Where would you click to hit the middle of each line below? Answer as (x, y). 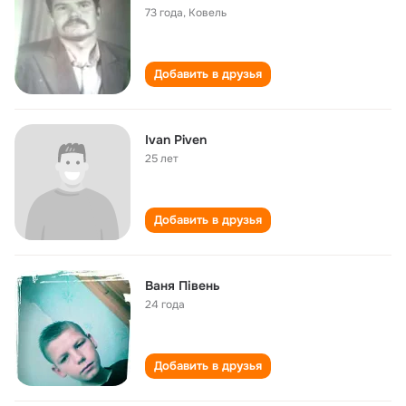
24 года (165, 304)
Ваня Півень (183, 285)
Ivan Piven (176, 140)
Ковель (208, 13)
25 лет (162, 159)
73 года (164, 13)
